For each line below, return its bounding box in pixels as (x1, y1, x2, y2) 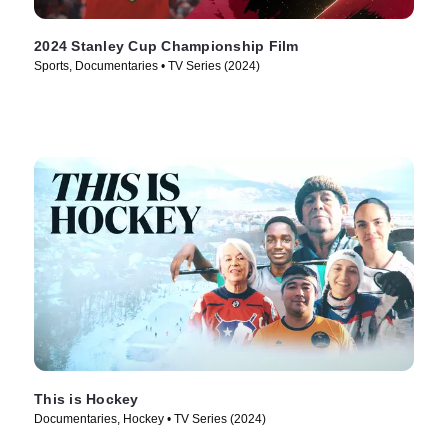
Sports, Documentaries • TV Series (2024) (34, 59, 260, 74)
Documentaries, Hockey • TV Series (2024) (34, 412, 266, 426)
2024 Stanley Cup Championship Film (34, 38, 299, 55)
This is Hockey (34, 391, 139, 407)
